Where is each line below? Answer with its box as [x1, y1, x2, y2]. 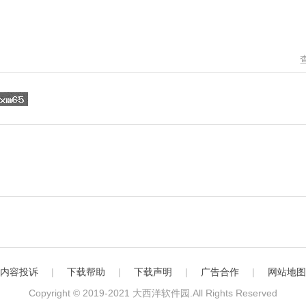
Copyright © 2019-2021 [29, 288, 133, 298]
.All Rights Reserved [190, 288, 277, 298]
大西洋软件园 [133, 288, 190, 298]
